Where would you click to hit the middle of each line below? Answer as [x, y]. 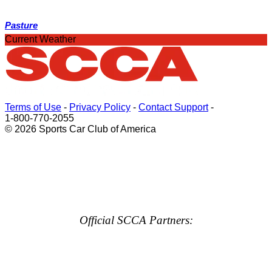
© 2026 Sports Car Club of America [80, 129]
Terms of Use [33, 107]
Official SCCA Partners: [136, 220]
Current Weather [40, 39]
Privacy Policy [100, 107]
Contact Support [173, 107]
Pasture [21, 25]
